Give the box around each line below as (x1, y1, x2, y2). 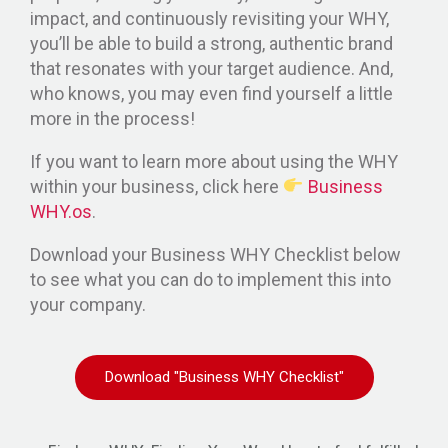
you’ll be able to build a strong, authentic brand (30, 32, 393, 54)
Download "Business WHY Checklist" (104, 367, 344, 386)
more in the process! (30, 107, 195, 129)
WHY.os (30, 200, 92, 222)
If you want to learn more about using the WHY (30, 150, 398, 172)
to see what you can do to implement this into (30, 268, 391, 290)
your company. (30, 293, 150, 315)
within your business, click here (30, 175, 283, 197)
